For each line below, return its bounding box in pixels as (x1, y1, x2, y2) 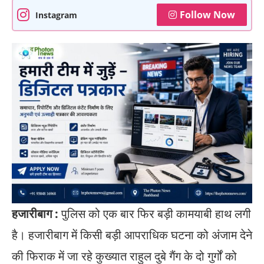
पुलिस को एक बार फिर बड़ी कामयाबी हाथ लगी (58, 206, 251, 222)
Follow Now (180, 8, 235, 22)
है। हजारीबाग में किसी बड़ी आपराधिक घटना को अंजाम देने (12, 227, 252, 243)
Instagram (35, 9, 77, 21)
